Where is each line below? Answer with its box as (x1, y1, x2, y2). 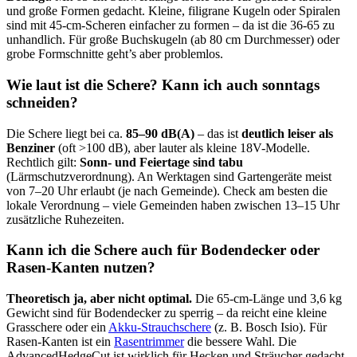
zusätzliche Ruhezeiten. (6, 212, 124, 226)
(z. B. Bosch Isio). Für (211, 320, 327, 335)
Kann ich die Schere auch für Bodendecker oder (6, 241, 320, 259)
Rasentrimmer (114, 335, 184, 349)
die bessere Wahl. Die (184, 335, 296, 349)
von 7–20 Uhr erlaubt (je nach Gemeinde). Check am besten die (6, 183, 328, 198)
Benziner (6, 140, 55, 155)
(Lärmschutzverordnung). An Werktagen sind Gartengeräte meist (6, 169, 331, 183)
